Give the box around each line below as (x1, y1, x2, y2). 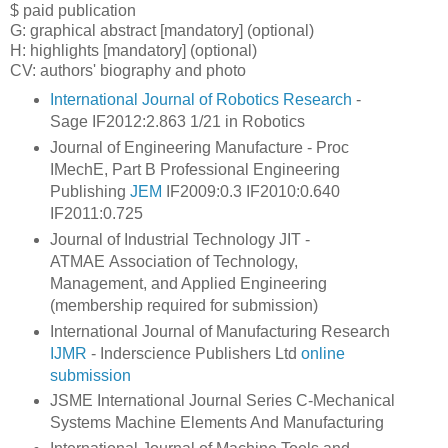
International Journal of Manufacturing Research (49, 322, 390, 340)
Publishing (49, 182, 130, 200)
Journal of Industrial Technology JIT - (49, 230, 310, 248)
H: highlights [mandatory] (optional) (10, 41, 257, 59)
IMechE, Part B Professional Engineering (49, 160, 340, 178)
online (300, 344, 345, 362)
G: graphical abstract (10, 21, 160, 39)
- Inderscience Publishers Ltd (86, 344, 301, 362)
